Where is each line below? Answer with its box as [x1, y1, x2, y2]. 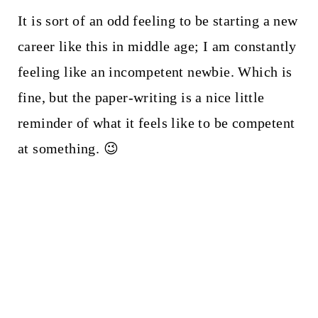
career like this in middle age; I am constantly [17, 38, 297, 54]
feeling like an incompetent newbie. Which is [17, 63, 292, 79]
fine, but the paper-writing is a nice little [17, 89, 265, 105]
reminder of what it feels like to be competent [17, 114, 295, 131]
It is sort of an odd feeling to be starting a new [17, 12, 298, 28]
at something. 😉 [17, 140, 119, 156]
